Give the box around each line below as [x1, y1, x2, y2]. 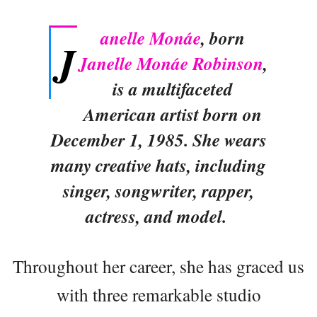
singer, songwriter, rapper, [63, 178, 254, 203]
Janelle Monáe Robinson [78, 51, 263, 76]
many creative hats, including [51, 153, 266, 178]
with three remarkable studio [56, 282, 261, 306]
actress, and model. [85, 204, 232, 229]
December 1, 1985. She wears [50, 127, 267, 152]
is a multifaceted [113, 76, 233, 101]
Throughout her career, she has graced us [13, 254, 304, 278]
